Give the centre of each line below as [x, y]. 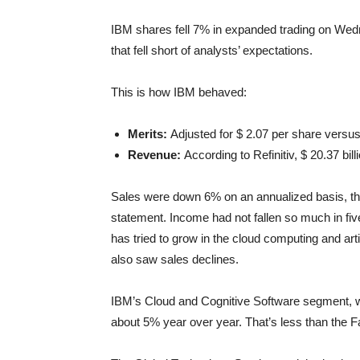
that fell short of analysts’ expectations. [212, 50]
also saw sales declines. [175, 259]
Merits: [149, 134]
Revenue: [156, 155]
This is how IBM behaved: [179, 92]
